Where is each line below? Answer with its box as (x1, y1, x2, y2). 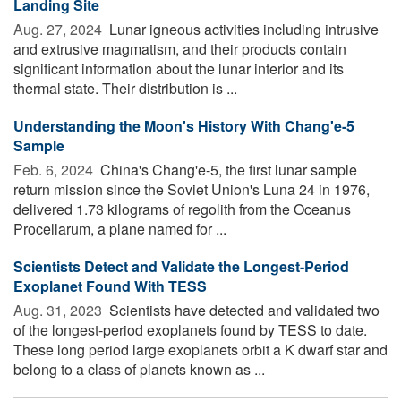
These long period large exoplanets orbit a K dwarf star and (13, 338, 388, 360)
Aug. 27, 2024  (13, 18, 106, 39)
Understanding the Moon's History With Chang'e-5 (13, 115, 354, 136)
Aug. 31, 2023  (13, 299, 106, 320)
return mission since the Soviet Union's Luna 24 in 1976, (13, 178, 370, 200)
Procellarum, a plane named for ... (13, 218, 226, 239)
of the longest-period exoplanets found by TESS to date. (13, 319, 367, 340)
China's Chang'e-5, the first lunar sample (97, 158, 357, 180)
